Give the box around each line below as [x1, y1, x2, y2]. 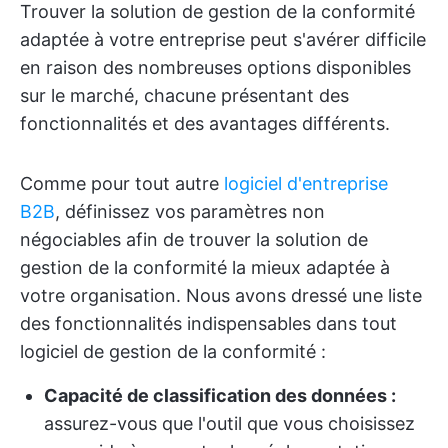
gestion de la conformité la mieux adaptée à [20, 257, 390, 278]
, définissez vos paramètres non [55, 201, 325, 222]
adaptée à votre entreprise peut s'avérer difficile [20, 29, 426, 50]
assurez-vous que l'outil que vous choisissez [44, 413, 415, 434]
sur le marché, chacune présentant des [20, 85, 349, 106]
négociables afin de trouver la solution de [20, 229, 368, 250]
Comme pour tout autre [20, 173, 224, 194]
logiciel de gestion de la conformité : [20, 341, 326, 362]
